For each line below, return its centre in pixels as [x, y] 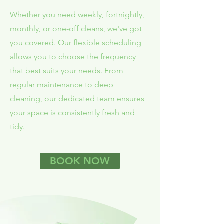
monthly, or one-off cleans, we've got [76, 29]
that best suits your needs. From [67, 71]
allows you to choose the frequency [73, 57]
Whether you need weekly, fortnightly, [77, 15]
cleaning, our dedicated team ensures [77, 99]
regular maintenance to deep [62, 85]
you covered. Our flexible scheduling [76, 43]
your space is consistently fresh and [72, 113]
